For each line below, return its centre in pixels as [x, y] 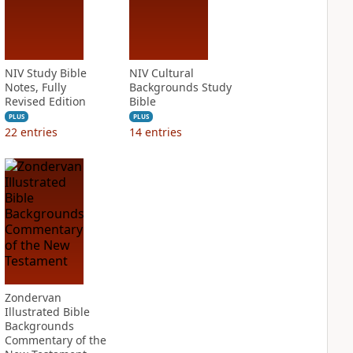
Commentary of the [55, 340]
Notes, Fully [35, 87]
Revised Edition [45, 101]
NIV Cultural [161, 73]
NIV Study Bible [45, 73]
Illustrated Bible [47, 312]
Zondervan [33, 297]
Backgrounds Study [180, 87]
